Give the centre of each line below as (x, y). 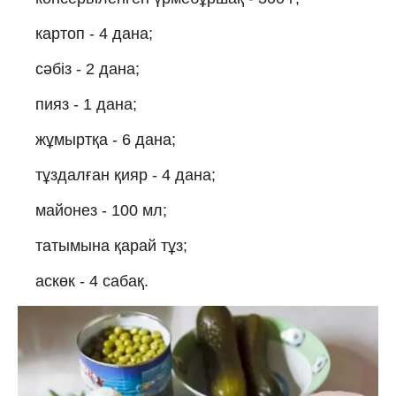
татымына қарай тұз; (111, 245)
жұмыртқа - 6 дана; (106, 139)
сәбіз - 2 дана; (88, 69)
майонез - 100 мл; (101, 210)
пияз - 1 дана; (86, 104)
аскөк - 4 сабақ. (92, 281)
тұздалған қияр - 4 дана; (126, 175)
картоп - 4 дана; (94, 33)
